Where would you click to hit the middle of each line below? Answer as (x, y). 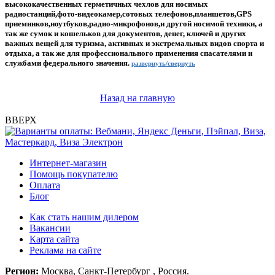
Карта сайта (54, 239)
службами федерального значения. (68, 63)
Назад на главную (137, 98)
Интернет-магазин (68, 163)
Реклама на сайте (65, 250)
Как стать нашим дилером (84, 217)
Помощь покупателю (74, 174)
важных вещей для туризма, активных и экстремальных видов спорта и (134, 44)
